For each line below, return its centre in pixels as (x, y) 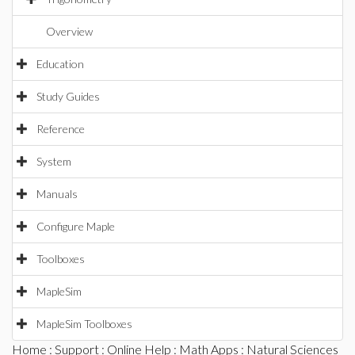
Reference (61, 129)
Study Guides (68, 96)
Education (60, 64)
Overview (69, 31)
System (54, 161)
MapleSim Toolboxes (84, 324)
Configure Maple (76, 226)
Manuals (57, 194)
